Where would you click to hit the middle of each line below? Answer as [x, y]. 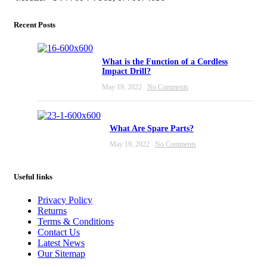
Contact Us [59, 232]
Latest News [61, 243]
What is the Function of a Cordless [165, 61]
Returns [52, 211]
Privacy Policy [65, 200]
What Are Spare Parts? [152, 128]
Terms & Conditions [76, 222]
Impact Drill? [126, 71]
